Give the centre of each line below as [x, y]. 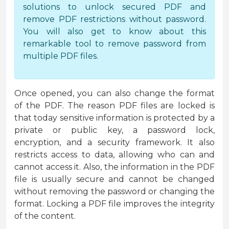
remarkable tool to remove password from [114, 44]
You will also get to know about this [114, 32]
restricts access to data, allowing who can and [114, 155]
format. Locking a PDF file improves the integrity [114, 204]
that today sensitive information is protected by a [114, 118]
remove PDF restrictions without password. [114, 19]
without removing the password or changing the [114, 192]
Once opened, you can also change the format [114, 94]
